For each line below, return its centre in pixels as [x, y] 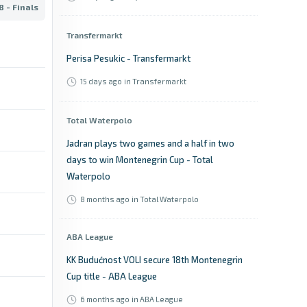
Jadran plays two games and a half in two [150, 143]
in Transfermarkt [155, 81]
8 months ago [105, 199]
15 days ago [101, 81]
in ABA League [157, 299]
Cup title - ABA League [112, 276]
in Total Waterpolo [165, 199]
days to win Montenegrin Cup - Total [140, 160]
